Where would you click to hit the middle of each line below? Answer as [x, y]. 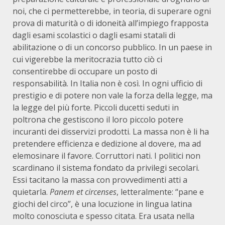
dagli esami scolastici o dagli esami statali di [94, 35]
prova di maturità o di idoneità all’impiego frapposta [110, 23]
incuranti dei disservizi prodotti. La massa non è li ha [111, 132]
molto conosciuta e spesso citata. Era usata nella [103, 216]
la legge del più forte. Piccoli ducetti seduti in [96, 107]
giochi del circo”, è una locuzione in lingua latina [102, 204]
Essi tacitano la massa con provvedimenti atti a [100, 180]
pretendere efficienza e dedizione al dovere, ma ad [107, 144]
